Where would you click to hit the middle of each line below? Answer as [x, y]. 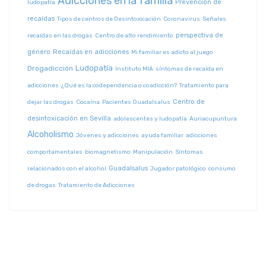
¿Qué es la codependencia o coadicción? [119, 85]
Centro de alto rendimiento [134, 35]
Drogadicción [50, 68]
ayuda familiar [162, 135]
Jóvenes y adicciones [107, 135]
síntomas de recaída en [189, 69]
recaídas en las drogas [60, 35]
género [39, 52]
